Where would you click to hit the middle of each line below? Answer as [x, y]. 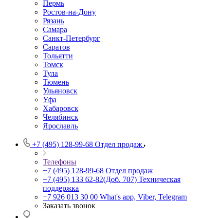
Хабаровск [61, 109]
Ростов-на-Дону [69, 12]
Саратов [56, 47]
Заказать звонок [69, 206]
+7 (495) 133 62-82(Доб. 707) [90, 180]
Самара [55, 30]
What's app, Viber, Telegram [143, 197]
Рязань [54, 21]
